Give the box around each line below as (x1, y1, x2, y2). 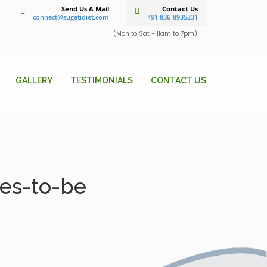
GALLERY (15, 76, 52, 85)
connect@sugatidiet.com (33, 13, 109, 21)
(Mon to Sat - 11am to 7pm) (113, 29, 197, 38)
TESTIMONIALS (70, 76, 133, 85)
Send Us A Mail (61, 4, 109, 13)
